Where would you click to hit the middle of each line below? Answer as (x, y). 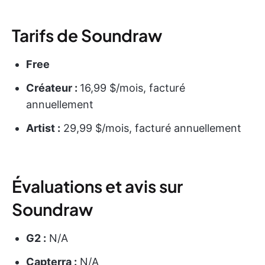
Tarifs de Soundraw (87, 35)
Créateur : (53, 88)
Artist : (43, 128)
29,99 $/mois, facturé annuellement (151, 128)
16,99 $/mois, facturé (132, 88)
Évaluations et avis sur (97, 186)
